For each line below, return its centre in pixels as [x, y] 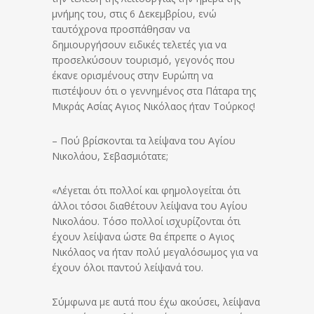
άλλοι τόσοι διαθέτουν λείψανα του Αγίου [150, 206]
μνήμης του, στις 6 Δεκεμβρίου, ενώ [134, 14]
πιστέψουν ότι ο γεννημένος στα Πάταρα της [154, 91]
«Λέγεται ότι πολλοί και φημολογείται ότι [146, 191]
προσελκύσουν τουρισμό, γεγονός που [143, 60]
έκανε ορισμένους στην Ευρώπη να [132, 76]
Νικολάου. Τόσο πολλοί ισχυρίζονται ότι [146, 221]
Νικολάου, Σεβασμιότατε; [110, 156]
